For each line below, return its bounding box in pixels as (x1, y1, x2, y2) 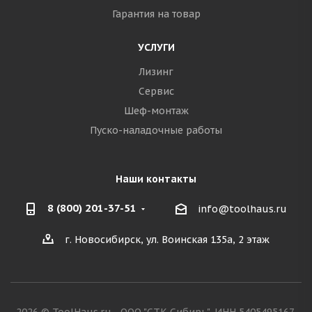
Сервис (138, 85, 174, 97)
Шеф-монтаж (123, 104, 189, 117)
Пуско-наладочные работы (90, 124, 222, 136)
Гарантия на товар (111, 8, 201, 20)
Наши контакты (116, 173, 196, 185)
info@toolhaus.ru (198, 203, 287, 216)
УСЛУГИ (137, 41, 175, 54)
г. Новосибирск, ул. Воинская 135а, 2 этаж (65, 233, 270, 247)
